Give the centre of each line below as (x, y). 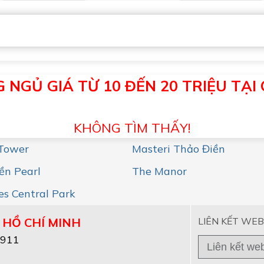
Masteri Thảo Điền (179, 149)
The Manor (159, 171)
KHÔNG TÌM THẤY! (132, 128)
